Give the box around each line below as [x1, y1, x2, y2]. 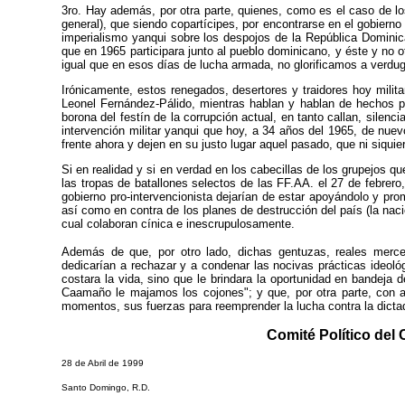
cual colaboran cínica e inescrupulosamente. [61, 217, 295, 231]
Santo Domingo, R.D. [61, 382, 150, 392]
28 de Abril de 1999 [61, 358, 144, 368]
